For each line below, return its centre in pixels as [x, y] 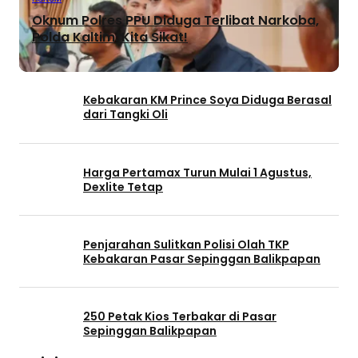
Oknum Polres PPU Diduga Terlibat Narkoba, [175, 21]
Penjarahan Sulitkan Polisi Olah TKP [186, 244]
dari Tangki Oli [125, 115]
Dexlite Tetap [123, 187]
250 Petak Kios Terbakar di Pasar [180, 317]
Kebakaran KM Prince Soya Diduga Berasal [207, 100]
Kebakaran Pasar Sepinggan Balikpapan [202, 259]
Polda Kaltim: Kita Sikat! [110, 38]
